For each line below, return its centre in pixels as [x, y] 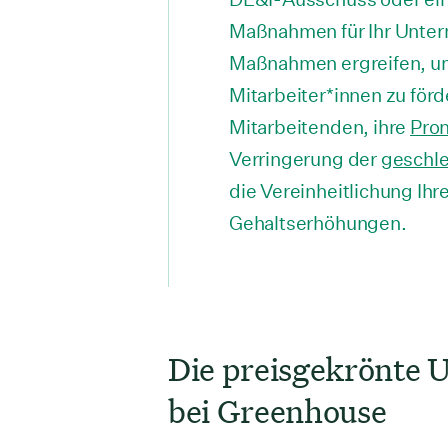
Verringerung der [305, 158]
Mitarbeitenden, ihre [320, 126]
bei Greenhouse [277, 410]
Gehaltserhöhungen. [318, 222]
